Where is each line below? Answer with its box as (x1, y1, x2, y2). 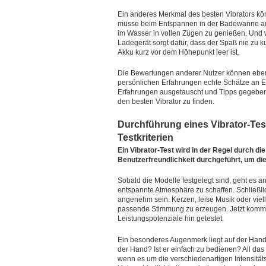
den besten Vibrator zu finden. (118, 97, 214, 106)
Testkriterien (118, 132, 173, 142)
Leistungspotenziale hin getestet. (118, 214, 224, 223)
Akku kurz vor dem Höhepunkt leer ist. (118, 47, 239, 56)
